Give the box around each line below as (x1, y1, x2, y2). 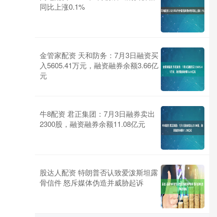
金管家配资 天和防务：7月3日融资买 (40, 50, 158, 60)
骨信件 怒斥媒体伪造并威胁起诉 (40, 177, 143, 187)
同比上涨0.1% (40, 1, 85, 12)
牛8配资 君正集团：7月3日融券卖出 (40, 108, 155, 119)
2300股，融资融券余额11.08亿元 (40, 119, 145, 129)
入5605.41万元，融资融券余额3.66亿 (40, 60, 158, 70)
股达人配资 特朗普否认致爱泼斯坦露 (40, 167, 158, 177)
